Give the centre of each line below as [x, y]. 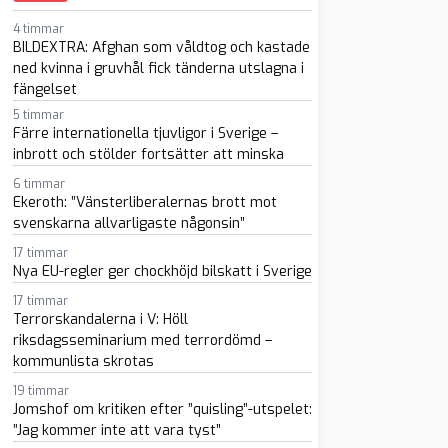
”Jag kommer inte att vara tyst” [116, 430]
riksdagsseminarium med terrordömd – [142, 340]
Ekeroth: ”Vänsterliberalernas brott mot [144, 202]
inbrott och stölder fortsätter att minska [148, 154]
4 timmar [38, 29]
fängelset [44, 89]
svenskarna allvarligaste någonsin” [128, 223]
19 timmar [40, 391]
